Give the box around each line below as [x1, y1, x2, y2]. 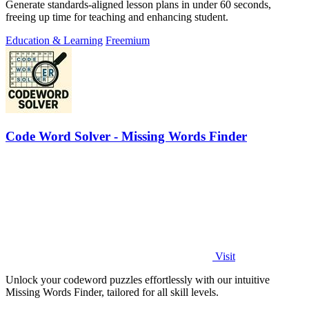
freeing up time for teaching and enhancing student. [6, 10, 228, 23]
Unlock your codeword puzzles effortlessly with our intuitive [6, 274, 270, 286]
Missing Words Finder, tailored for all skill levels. [6, 286, 219, 299]
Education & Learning [6, 34, 103, 46]
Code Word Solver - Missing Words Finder [6, 128, 247, 143]
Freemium [106, 34, 150, 46]
